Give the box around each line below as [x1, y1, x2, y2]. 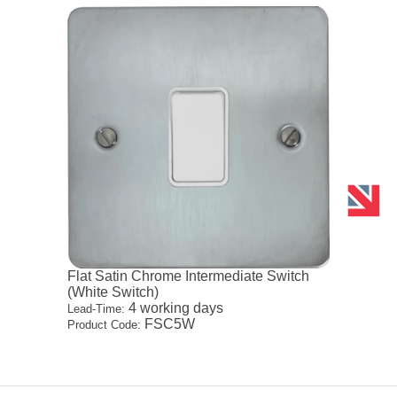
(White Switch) [67, 284, 160, 300]
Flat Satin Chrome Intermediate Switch [67, 268, 310, 284]
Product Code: [67, 317, 142, 331]
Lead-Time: [67, 301, 126, 315]
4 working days [125, 300, 224, 315]
